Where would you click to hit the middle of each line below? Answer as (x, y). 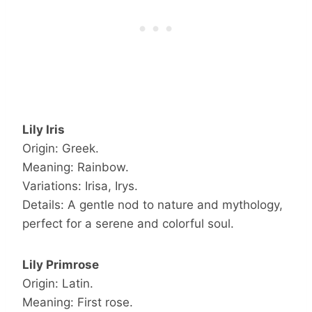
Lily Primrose (61, 264)
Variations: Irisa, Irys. (80, 186)
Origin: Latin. (58, 283)
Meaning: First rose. (78, 302)
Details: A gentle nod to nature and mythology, (153, 204)
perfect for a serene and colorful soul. (128, 223)
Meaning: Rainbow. (76, 167)
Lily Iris (44, 129)
